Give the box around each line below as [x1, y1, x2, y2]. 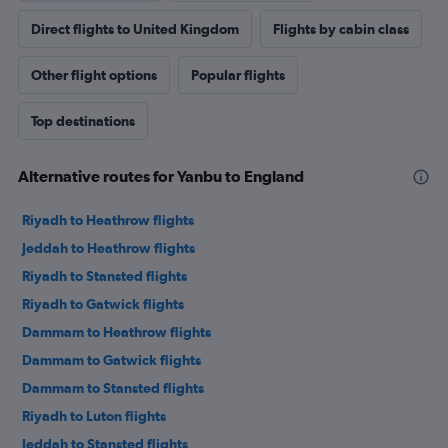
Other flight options [31, 66, 157, 83]
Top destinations [31, 112, 135, 129]
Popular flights [191, 66, 285, 83]
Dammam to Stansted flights [22, 379, 204, 396]
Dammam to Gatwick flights [22, 351, 201, 368]
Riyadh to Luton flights [22, 407, 166, 424]
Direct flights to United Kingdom [31, 20, 239, 37]
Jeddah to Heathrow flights [22, 239, 195, 256]
